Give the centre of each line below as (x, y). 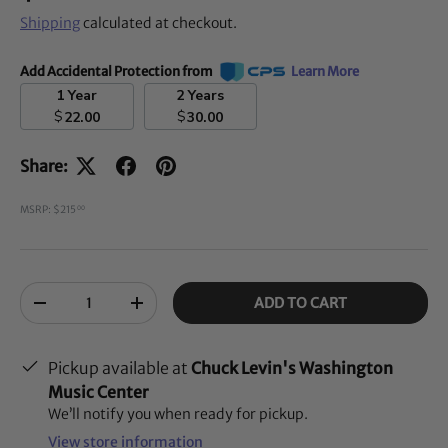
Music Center (98, 392)
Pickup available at (119, 368)
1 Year (83, 95)
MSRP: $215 (48, 210)
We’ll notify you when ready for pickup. (178, 414)
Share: (44, 166)
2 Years (206, 95)
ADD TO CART (301, 303)
